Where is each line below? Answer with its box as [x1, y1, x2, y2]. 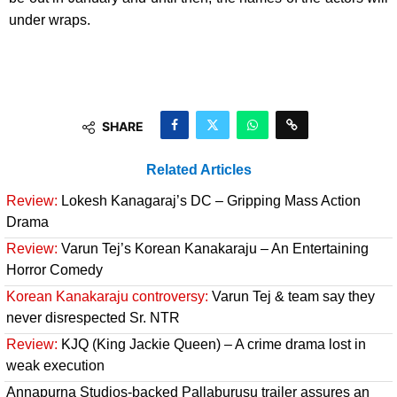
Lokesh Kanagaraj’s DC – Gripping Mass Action [58, 192, 361, 208]
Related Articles [145, 161, 252, 177]
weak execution [6, 357, 105, 373]
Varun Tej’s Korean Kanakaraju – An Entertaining [58, 240, 369, 256]
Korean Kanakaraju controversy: [6, 288, 208, 304]
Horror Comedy [6, 261, 103, 277]
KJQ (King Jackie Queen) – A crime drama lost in [58, 336, 366, 352]
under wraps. [9, 12, 90, 27]
